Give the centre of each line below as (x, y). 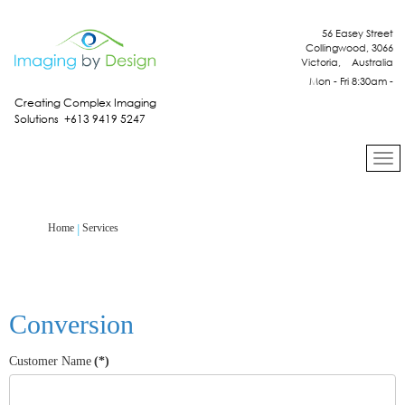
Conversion (71, 324)
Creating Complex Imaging (85, 103)
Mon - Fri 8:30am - (351, 81)
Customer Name (50, 361)
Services (100, 227)
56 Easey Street (357, 33)
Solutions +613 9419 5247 (80, 119)
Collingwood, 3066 (349, 48)
